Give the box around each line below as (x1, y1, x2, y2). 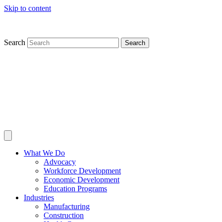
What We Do (24, 149, 65, 157)
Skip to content (4, 4, 51, 12)
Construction (44, 211, 84, 220)
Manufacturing (44, 202, 90, 211)
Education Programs (44, 184, 107, 193)
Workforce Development (44, 166, 121, 175)
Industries (24, 193, 54, 202)
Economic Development (44, 175, 119, 184)
